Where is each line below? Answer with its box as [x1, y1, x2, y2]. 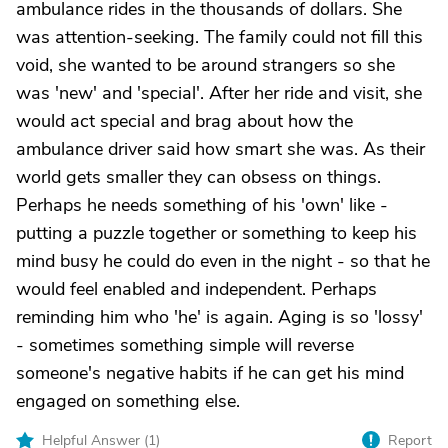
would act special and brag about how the [16, 109, 353, 133]
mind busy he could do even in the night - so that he [16, 249, 430, 273]
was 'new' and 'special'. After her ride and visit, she [16, 81, 422, 105]
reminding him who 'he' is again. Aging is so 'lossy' [16, 305, 423, 329]
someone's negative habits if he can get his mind [16, 361, 404, 385]
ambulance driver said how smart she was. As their [16, 137, 425, 161]
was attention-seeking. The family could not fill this [16, 25, 423, 49]
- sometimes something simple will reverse [16, 333, 354, 357]
